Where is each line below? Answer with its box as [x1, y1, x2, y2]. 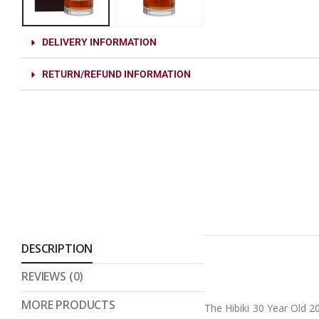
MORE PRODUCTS [21, 297, 115, 313]
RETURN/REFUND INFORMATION [42, 68, 191, 80]
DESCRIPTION [21, 241, 93, 257]
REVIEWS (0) [21, 268, 84, 285]
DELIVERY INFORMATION [42, 36, 157, 48]
